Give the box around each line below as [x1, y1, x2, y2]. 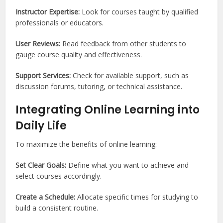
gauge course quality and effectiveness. [15, 49, 142, 59]
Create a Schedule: [15, 192, 78, 202]
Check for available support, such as [73, 70, 189, 80]
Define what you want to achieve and [66, 160, 189, 170]
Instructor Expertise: [15, 6, 80, 16]
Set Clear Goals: [15, 160, 67, 170]
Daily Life [15, 117, 67, 133]
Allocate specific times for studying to [77, 192, 199, 202]
